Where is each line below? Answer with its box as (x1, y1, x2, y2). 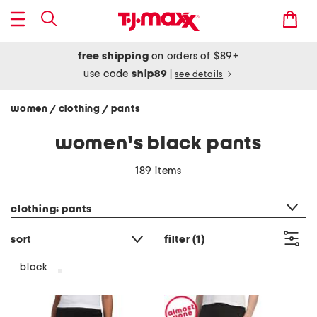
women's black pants (54, 134, 263, 154)
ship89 (132, 69, 170, 79)
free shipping (78, 51, 149, 62)
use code (83, 69, 132, 79)
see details (175, 70, 224, 79)
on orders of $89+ (149, 51, 239, 62)
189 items (134, 166, 183, 176)
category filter (10, 186, 77, 196)
